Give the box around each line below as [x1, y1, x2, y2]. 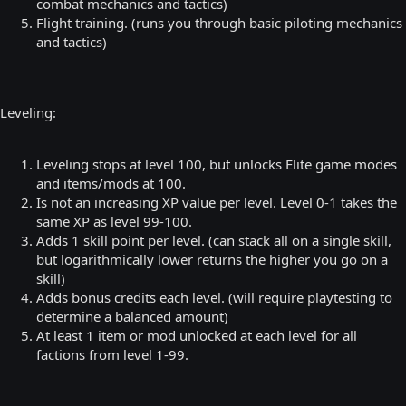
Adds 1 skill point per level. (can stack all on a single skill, [36, 230, 391, 249]
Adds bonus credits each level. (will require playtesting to [36, 287, 392, 306]
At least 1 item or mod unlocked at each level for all [36, 325, 357, 344]
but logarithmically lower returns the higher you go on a [36, 249, 388, 268]
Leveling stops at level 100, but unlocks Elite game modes [36, 154, 397, 173]
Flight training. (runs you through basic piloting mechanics [36, 13, 402, 32]
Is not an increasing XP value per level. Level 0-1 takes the [36, 192, 397, 211]
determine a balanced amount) [36, 306, 228, 325]
